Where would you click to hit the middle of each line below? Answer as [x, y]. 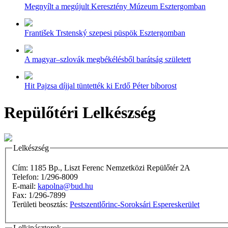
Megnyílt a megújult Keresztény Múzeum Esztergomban [115, 6]
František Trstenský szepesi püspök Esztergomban [105, 33]
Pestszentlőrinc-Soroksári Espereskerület [135, 205]
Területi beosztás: [41, 205]
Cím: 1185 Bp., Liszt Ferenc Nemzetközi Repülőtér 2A [101, 168]
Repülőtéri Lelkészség [80, 113]
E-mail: [25, 186]
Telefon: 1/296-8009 [45, 177]
